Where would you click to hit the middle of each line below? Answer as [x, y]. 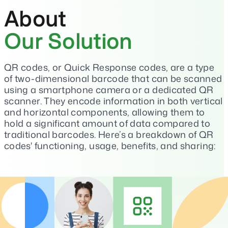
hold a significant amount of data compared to [107, 123]
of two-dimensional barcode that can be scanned [113, 78]
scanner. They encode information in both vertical [113, 101]
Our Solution [68, 41]
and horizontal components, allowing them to [105, 112]
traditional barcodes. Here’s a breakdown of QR [109, 134]
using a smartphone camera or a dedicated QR [109, 90]
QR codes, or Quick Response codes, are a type [109, 67]
